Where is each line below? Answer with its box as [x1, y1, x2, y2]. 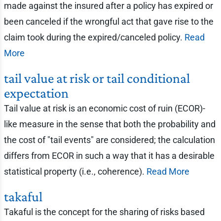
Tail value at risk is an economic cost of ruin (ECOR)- [3, 103, 205, 113]
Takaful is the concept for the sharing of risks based [3, 207, 205, 217]
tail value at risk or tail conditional [3, 71, 190, 86]
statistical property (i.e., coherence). [3, 166, 147, 177]
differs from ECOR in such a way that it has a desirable [3, 150, 215, 161]
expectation [3, 85, 69, 101]
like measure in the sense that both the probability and [3, 119, 216, 129]
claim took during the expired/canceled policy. [3, 32, 184, 42]
